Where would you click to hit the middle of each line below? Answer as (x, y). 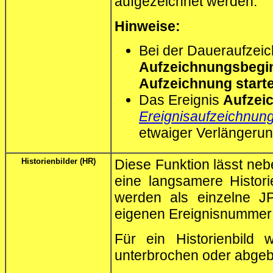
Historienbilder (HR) (58, 161)
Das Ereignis (181, 100)
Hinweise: (147, 26)
